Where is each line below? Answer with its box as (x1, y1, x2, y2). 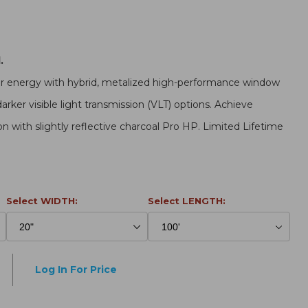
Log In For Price (35, 263, 117, 276)
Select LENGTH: (148, 195, 226, 206)
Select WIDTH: (5, 195, 78, 206)
